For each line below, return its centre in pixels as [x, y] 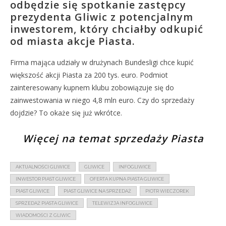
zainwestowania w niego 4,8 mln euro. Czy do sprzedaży [102, 100]
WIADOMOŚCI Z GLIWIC [43, 215]
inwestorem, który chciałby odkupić [107, 29]
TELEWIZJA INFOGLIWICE [122, 203]
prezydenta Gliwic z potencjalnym [102, 17]
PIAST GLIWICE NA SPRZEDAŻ [97, 191]
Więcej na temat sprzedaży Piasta [113, 138]
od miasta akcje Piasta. [73, 41]
